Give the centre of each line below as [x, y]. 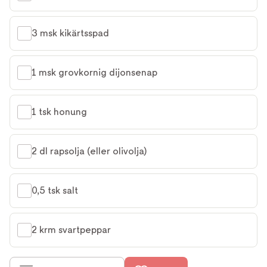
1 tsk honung [59, 112]
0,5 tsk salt [55, 191]
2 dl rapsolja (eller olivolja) [89, 151]
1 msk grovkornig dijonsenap [94, 73]
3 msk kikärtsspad [70, 33]
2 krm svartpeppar [71, 230]
